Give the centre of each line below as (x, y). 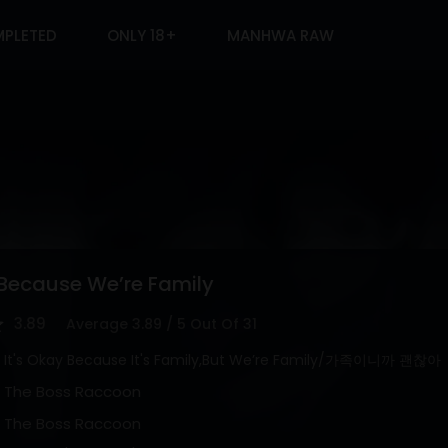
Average (99, 324)
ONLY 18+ (141, 35)
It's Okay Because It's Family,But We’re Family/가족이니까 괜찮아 (222, 360)
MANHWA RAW (280, 35)
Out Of (216, 324)
